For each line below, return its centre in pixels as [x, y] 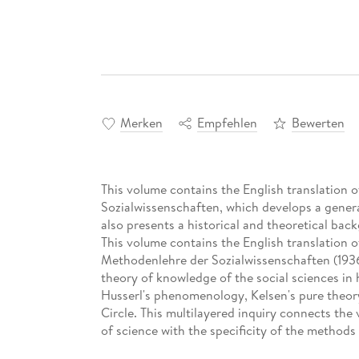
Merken [141, 123]
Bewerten [318, 123]
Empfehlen [227, 123]
